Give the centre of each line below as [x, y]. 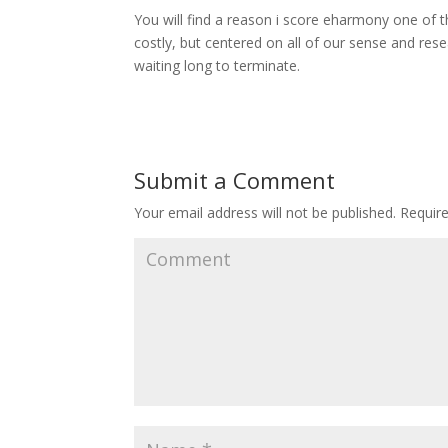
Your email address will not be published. [265, 212]
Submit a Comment [235, 180]
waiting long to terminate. [217, 65]
